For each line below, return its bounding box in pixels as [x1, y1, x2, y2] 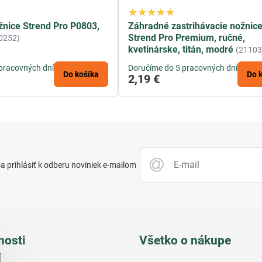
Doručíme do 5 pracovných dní [128, 63, 238, 73]
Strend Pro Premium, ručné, [128, 32, 246, 44]
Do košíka [63, 70, 99, 80]
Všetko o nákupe [139, 233, 231, 248]
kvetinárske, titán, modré [128, 44, 234, 56]
